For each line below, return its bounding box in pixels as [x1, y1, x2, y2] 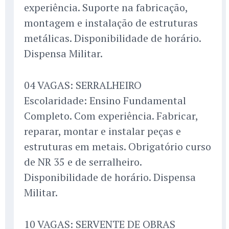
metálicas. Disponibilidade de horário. [24, 31, 201, 45]
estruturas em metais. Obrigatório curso [24, 140, 211, 154]
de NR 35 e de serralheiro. [24, 155, 142, 169]
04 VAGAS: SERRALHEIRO [24, 78, 142, 93]
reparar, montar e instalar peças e [24, 124, 181, 139]
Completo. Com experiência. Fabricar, [24, 109, 198, 123]
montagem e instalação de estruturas [24, 16, 198, 30]
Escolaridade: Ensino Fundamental [24, 94, 186, 108]
